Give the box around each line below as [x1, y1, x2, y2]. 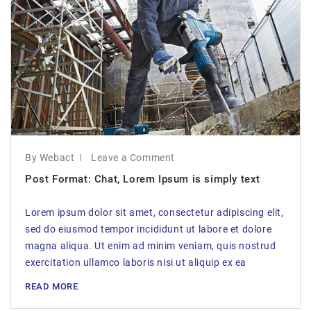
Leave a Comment [91, 152, 175, 163]
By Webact [25, 152, 75, 163]
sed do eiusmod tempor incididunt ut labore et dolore [25, 224, 272, 235]
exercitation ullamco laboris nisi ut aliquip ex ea [25, 257, 246, 268]
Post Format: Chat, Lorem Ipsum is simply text [25, 173, 260, 185]
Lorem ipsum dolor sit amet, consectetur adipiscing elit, [25, 207, 284, 218]
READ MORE [25, 281, 78, 292]
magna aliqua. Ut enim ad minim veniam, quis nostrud [25, 240, 276, 251]
